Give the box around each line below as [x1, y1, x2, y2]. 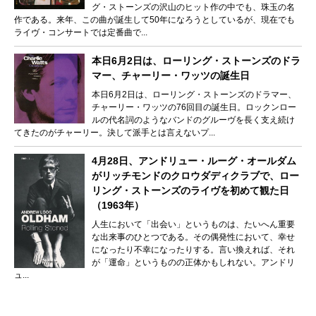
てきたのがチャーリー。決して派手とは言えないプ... [14, 127, 215, 138]
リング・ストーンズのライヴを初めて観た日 [92, 184, 289, 196]
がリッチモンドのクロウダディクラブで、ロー [92, 169, 299, 181]
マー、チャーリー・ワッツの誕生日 [92, 69, 250, 81]
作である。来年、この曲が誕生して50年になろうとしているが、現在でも [14, 14, 295, 25]
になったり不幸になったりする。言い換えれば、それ [92, 244, 295, 255]
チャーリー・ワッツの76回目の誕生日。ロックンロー [92, 102, 296, 112]
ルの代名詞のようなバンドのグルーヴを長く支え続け [92, 114, 295, 125]
